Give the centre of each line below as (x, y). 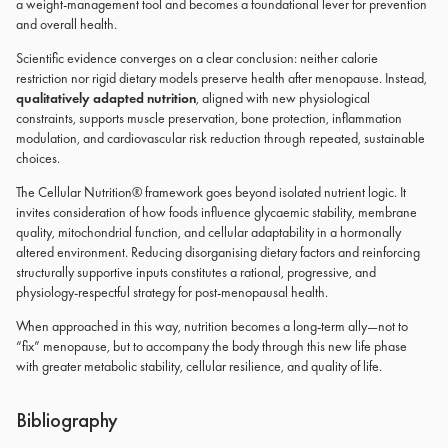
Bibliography (67, 420)
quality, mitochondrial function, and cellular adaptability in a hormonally (208, 232)
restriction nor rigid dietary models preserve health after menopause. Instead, (221, 78)
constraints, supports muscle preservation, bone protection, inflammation (209, 118)
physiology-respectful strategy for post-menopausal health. (172, 292)
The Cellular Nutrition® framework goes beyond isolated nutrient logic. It (211, 192)
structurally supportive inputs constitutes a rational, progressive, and (196, 272)
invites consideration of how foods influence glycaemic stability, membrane (216, 212)
